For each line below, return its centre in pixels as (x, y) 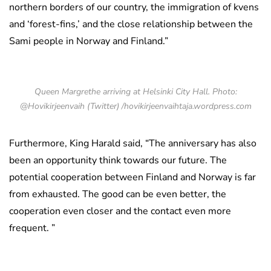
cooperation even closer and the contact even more (120, 211)
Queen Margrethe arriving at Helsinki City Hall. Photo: (135, 92)
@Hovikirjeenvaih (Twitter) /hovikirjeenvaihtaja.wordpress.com (135, 106)
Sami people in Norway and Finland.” (89, 41)
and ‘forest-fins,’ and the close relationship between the (131, 24)
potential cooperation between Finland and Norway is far (132, 178)
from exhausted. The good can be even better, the (118, 194)
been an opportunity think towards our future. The (118, 161)
